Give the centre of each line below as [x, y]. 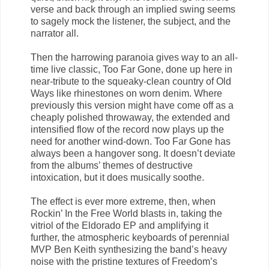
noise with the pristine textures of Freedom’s [124, 261]
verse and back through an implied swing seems [133, 9]
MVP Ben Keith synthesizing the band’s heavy [129, 249]
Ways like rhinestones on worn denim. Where [126, 93]
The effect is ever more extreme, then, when [123, 201]
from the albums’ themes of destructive [112, 165]
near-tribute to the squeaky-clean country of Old [131, 81]
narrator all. [55, 33]
